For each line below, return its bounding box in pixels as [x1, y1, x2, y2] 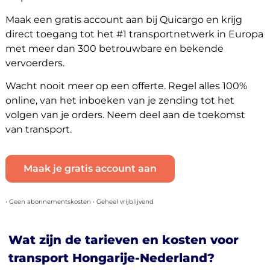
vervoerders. [5, 57, 64, 69]
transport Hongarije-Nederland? [8, 250, 215, 265]
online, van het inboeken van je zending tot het [5, 95, 234, 107]
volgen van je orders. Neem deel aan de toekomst [5, 109, 245, 121]
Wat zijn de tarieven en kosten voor [8, 232, 239, 247]
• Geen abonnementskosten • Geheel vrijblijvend [5, 198, 154, 206]
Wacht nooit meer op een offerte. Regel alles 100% [5, 80, 247, 92]
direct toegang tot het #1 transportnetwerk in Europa [5, 28, 263, 40]
